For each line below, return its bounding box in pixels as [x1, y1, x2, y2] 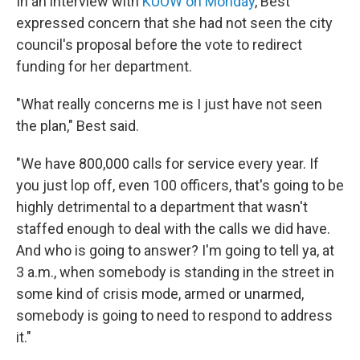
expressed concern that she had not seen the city [16, 14, 333, 31]
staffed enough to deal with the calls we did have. [16, 220, 330, 237]
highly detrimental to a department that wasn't [16, 198, 308, 215]
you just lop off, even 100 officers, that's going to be [16, 177, 344, 194]
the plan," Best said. [16, 117, 139, 134]
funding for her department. [16, 58, 192, 75]
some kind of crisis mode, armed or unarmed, [16, 285, 304, 302]
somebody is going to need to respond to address [16, 307, 333, 324]
